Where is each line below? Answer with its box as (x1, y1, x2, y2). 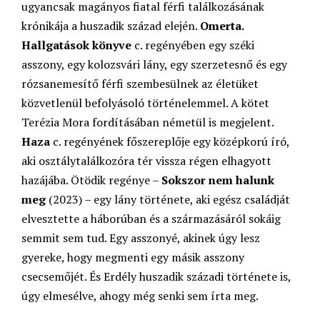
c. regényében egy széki (131, 37, 254, 54)
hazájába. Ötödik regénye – (21, 172, 161, 189)
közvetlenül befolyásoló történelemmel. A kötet (21, 95, 269, 111)
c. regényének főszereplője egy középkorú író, (50, 134, 289, 150)
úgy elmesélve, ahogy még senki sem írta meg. (21, 288, 259, 304)
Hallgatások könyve (21, 37, 131, 54)
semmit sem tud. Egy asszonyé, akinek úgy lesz (21, 230, 260, 246)
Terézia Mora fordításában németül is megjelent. (21, 114, 274, 131)
